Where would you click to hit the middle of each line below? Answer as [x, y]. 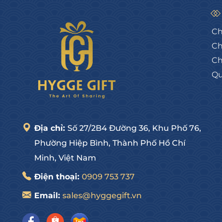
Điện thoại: [58, 176]
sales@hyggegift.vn [102, 195]
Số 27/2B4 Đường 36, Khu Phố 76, [134, 128]
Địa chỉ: [51, 128]
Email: [48, 195]
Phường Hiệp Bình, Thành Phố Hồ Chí [110, 143]
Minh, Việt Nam [65, 158]
